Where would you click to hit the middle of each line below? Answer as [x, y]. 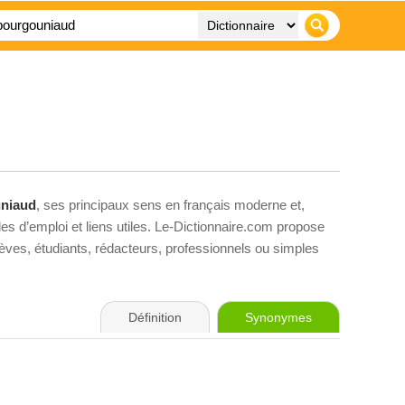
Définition [155, 317]
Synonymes [278, 317]
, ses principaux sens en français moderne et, [170, 205]
